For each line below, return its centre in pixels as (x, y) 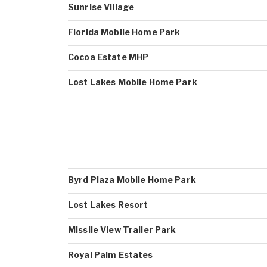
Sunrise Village (101, 7)
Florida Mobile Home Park (124, 32)
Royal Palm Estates (111, 255)
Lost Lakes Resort (108, 205)
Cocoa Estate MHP (108, 57)
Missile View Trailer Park (122, 230)
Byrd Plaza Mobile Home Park (132, 180)
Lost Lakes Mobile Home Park (133, 82)
